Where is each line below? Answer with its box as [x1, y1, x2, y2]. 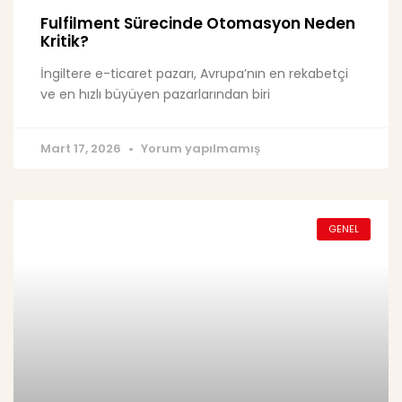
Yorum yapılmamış [138, 140, 260, 158]
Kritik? [40, 31, 89, 53]
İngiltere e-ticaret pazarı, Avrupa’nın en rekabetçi [40, 65, 348, 83]
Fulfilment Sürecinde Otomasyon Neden [40, 13, 355, 35]
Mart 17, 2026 [40, 140, 124, 158]
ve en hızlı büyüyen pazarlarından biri [40, 85, 270, 104]
